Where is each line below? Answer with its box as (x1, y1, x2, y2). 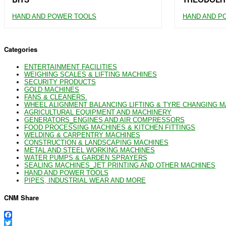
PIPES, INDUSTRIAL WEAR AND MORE (24, 176, 146, 184)
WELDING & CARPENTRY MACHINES (24, 131, 140, 139)
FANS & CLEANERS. (24, 93, 87, 101)
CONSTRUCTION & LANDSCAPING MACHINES (24, 138, 168, 146)
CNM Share (4, 192, 39, 202)
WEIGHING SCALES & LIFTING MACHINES (24, 70, 157, 78)
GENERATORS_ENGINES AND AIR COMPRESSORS (24, 116, 185, 124)
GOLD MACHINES (24, 85, 79, 93)
